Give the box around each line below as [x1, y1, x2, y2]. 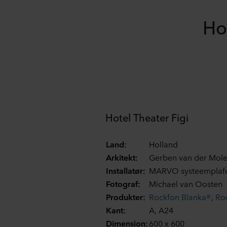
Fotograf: [106, 178, 140, 189]
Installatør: [106, 165, 145, 176]
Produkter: [106, 191, 145, 202]
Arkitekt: [106, 152, 138, 163]
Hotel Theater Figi [105, 110, 188, 124]
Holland [149, 138, 178, 149]
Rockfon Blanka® [149, 191, 211, 202]
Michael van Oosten [149, 178, 222, 189]
